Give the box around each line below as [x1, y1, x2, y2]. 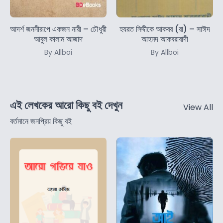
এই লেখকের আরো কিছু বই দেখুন [10, 98, 122, 113]
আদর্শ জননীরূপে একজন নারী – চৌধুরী [10, 23, 107, 35]
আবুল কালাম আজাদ [34, 33, 83, 45]
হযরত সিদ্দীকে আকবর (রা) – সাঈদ [119, 23, 210, 35]
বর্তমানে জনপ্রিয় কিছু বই [10, 115, 72, 127]
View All [183, 102, 213, 113]
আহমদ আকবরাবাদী [141, 33, 188, 45]
